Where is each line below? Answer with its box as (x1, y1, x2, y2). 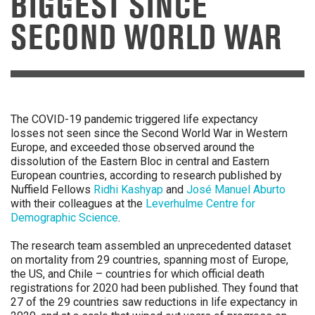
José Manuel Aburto (186, 183, 285, 196)
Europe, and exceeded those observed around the (11, 141, 255, 154)
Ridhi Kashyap (94, 183, 163, 196)
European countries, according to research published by (11, 169, 282, 182)
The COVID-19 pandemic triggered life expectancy (11, 112, 258, 126)
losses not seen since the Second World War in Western (11, 127, 288, 140)
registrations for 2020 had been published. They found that (11, 281, 298, 295)
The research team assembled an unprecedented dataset (11, 239, 291, 252)
